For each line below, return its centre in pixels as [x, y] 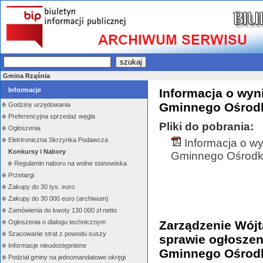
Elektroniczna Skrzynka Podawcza [58, 140]
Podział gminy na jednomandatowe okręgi [67, 257]
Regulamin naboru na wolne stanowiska [70, 163]
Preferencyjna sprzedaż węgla [52, 116]
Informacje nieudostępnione [47, 245]
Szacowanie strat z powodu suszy [57, 234]
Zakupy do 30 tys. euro [41, 187]
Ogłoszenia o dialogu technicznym [57, 222]
